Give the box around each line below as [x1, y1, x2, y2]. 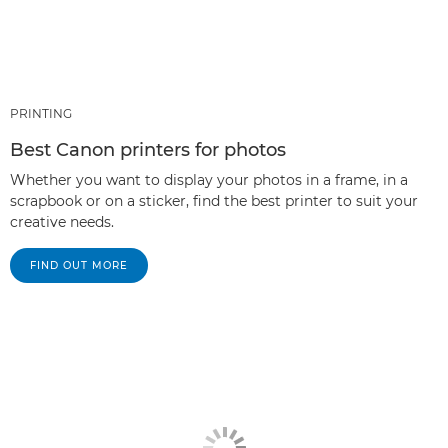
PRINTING [10, 105, 72, 121]
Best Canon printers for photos [10, 138, 286, 161]
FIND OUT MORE [30, 258, 128, 272]
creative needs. [10, 212, 114, 231]
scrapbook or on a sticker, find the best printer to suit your [10, 191, 418, 210]
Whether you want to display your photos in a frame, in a [10, 170, 408, 189]
